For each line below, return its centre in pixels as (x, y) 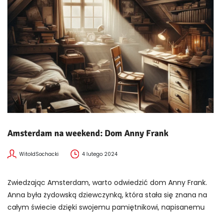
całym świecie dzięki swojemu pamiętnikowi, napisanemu (106, 207)
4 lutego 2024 (100, 154)
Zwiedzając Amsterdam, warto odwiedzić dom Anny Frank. (107, 183)
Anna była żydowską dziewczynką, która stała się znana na (107, 195)
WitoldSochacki (39, 154)
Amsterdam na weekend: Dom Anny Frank (88, 133)
